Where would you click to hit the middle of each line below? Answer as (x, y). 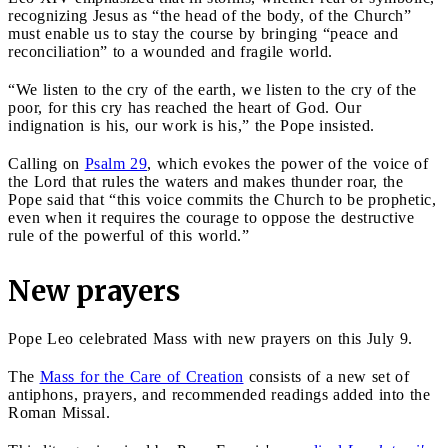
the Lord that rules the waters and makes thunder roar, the (205, 181)
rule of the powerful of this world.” (128, 235)
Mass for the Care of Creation (141, 376)
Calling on (46, 163)
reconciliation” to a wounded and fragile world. (170, 51)
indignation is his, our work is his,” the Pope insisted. (191, 125)
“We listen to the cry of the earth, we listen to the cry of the (212, 89)
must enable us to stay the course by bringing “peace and (203, 33)
